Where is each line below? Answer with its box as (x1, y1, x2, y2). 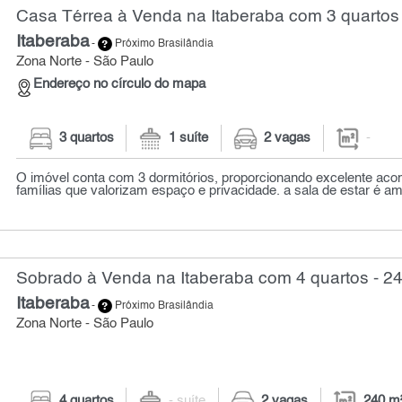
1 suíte (169, 132, 209, 145)
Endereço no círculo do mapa (33, 78, 206, 92)
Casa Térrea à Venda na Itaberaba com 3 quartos (16, 7, 400, 25)
